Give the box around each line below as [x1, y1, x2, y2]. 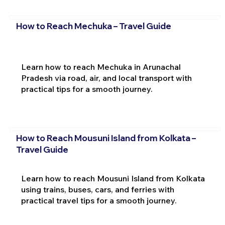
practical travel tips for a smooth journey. [21, 195, 177, 206]
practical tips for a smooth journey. [21, 84, 153, 94]
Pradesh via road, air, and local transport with [21, 73, 192, 83]
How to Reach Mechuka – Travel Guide [16, 21, 171, 32]
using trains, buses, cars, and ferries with [21, 184, 174, 195]
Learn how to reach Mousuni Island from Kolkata [21, 173, 205, 184]
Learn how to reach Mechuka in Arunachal [21, 62, 181, 72]
